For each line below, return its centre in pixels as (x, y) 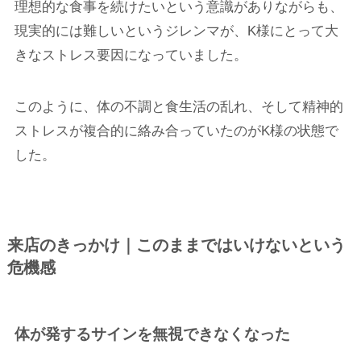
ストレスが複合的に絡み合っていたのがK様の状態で (176, 131)
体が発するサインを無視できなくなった (152, 334)
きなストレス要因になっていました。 (131, 56)
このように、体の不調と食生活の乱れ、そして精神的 (178, 107)
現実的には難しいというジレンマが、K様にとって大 (176, 31)
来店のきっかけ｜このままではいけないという (176, 245)
